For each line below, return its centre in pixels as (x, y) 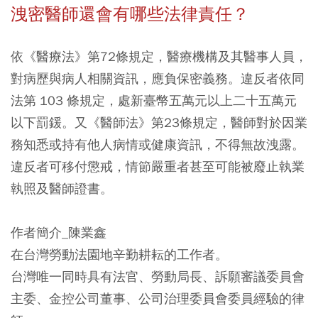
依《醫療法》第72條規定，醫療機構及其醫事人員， (159, 56)
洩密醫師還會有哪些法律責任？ (130, 14)
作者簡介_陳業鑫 (59, 232)
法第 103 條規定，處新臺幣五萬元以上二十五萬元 (154, 100)
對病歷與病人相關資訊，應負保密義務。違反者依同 (158, 78)
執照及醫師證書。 (62, 188)
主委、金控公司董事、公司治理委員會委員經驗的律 (158, 298)
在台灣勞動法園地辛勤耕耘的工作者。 (119, 254)
